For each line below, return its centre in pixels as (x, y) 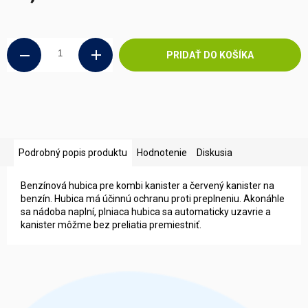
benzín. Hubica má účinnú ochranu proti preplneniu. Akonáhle (153, 198)
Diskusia (214, 152)
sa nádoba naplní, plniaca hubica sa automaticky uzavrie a (146, 211)
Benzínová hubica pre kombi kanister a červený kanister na (147, 185)
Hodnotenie (162, 152)
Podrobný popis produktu (73, 152)
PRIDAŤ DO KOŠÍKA (210, 55)
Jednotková (32, 15)
